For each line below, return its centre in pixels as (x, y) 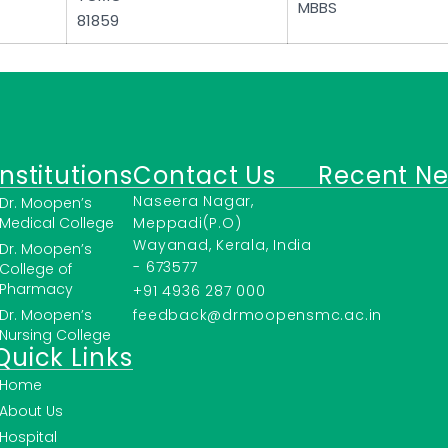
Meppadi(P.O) (187, 223)
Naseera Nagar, (193, 201)
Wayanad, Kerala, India (223, 245)
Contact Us (204, 176)
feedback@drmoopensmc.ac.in (258, 315)
